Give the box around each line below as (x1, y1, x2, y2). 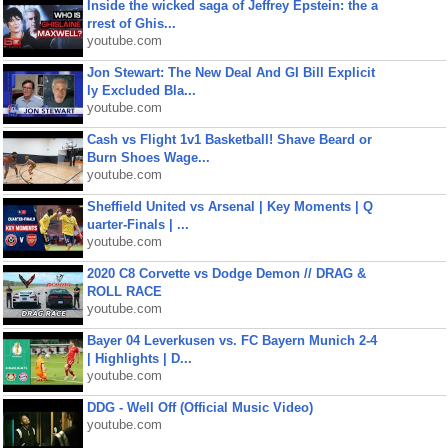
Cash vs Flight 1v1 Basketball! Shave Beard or (86, 132, 372, 147)
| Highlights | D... (86, 351, 192, 366)
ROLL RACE (86, 284, 162, 299)
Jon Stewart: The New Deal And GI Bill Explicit (86, 65, 375, 80)
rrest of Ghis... (86, 16, 176, 31)
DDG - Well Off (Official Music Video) (86, 400, 313, 415)
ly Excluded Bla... (86, 83, 196, 98)
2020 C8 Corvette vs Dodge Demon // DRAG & (86, 266, 366, 281)
